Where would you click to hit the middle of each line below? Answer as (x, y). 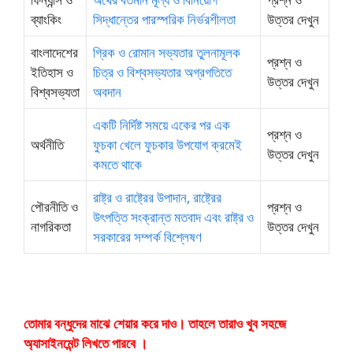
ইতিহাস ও (52, 72)
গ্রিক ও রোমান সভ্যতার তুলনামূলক (167, 52)
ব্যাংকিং (46, 19)
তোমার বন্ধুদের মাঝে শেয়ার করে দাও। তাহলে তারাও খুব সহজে (155, 323)
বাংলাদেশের (54, 52)
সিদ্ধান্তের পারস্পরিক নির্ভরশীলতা (164, 19)
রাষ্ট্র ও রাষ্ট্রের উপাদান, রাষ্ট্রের (157, 197)
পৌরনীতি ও (54, 206)
